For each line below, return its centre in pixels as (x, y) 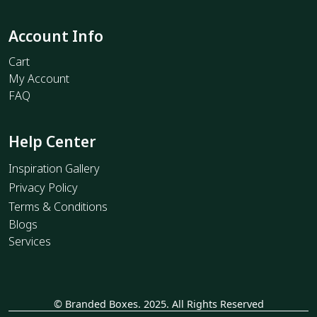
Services (30, 241)
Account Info (56, 35)
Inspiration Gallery (54, 168)
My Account (39, 78)
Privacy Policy (43, 187)
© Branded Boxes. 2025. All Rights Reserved (158, 304)
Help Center (52, 141)
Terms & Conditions (58, 206)
